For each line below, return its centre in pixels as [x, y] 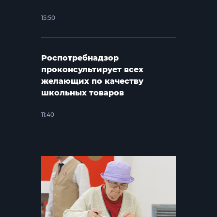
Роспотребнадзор [80, 58]
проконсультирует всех [93, 69]
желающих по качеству [93, 81]
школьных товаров [83, 93]
